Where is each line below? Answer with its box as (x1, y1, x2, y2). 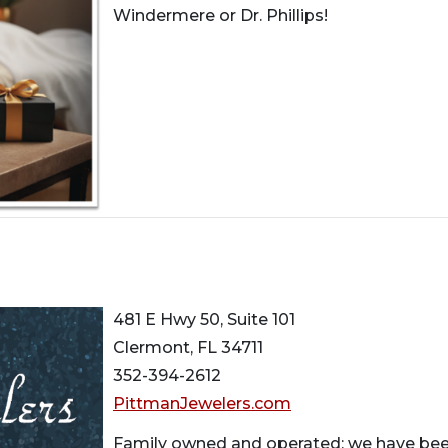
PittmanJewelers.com (113, 394, 291, 414)
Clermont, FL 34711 (113, 338, 263, 358)
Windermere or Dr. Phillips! (113, 5, 328, 25)
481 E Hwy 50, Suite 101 (113, 310, 295, 330)
